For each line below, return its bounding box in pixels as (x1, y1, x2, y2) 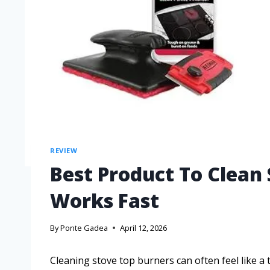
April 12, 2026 (120, 222, 168, 234)
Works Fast (50, 187, 159, 213)
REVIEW (50, 145, 78, 155)
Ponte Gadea (60, 222, 108, 234)
